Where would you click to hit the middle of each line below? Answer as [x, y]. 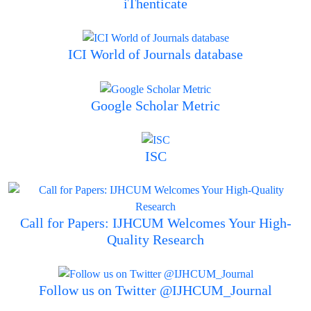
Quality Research [155, 240]
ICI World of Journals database [155, 55]
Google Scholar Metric [155, 106]
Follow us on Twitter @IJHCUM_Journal [155, 291]
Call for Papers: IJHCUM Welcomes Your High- [155, 223]
